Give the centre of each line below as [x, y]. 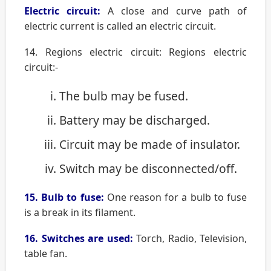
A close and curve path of [174, 11]
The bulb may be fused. [124, 96]
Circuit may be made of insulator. [150, 145]
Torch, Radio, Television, [191, 239]
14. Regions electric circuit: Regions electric [135, 52]
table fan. [48, 254]
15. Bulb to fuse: [64, 198]
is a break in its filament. [80, 213]
